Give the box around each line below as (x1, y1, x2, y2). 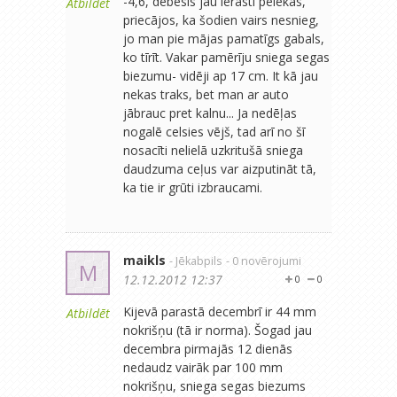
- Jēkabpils (169, 253, 222, 269)
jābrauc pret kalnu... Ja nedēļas (123, 104, 297, 121)
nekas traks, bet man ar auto (123, 85, 289, 103)
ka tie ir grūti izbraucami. (123, 178, 262, 196)
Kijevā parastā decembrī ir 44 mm (123, 302, 316, 320)
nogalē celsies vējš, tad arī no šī (123, 122, 305, 140)
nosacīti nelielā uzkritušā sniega (123, 141, 303, 159)
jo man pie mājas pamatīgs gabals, (123, 29, 324, 47)
